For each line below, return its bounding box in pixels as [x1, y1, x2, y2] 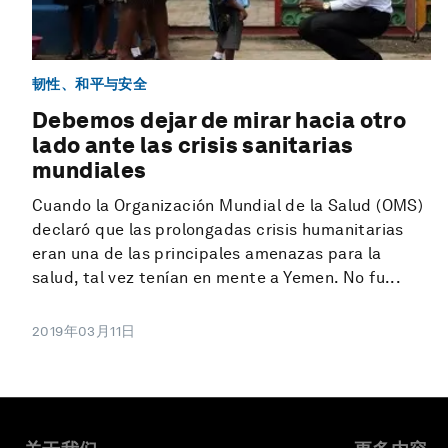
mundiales [32, 157, 147, 184]
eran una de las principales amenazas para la [32, 244, 382, 264]
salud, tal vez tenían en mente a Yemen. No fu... [32, 268, 402, 288]
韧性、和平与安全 [32, 75, 148, 92]
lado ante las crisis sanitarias [32, 132, 354, 159]
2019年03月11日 [32, 323, 136, 340]
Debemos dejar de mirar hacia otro [32, 107, 407, 134]
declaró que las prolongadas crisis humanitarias [32, 220, 404, 240]
